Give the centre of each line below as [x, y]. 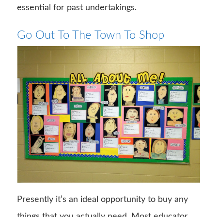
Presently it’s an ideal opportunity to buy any [102, 199]
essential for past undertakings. [77, 8]
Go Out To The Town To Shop [91, 35]
